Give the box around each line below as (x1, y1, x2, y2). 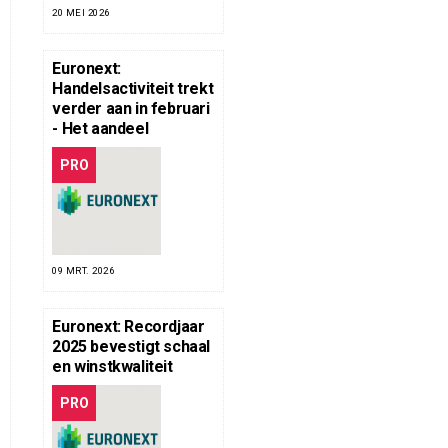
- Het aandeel (52, 119, 149, 139)
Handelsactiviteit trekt (52, 79, 214, 99)
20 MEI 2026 (52, 7, 110, 19)
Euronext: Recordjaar (52, 317, 205, 337)
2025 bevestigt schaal (52, 337, 210, 357)
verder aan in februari (52, 99, 210, 119)
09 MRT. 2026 (52, 265, 115, 277)
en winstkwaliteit (52, 357, 173, 377)
